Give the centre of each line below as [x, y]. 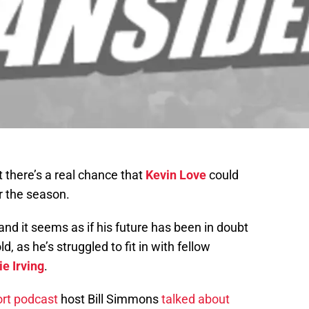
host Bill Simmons [110, 299]
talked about [196, 299]
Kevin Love [176, 175]
